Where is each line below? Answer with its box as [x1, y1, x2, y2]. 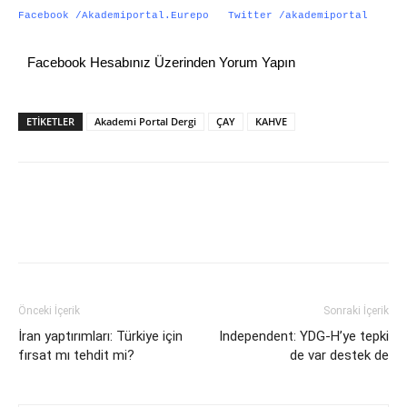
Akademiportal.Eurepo [82, 9, 209, 21]
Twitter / [209, 9, 285, 21]
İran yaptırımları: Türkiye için [18, 327, 183, 344]
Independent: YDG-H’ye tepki [219, 327, 389, 344]
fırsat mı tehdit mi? [18, 346, 134, 363]
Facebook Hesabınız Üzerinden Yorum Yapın [27, 54, 295, 70]
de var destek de [290, 346, 389, 363]
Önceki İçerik [18, 303, 80, 317]
